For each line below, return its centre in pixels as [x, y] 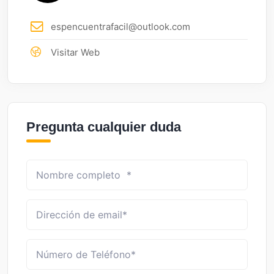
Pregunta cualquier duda [104, 127]
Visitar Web [75, 52]
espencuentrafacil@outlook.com [120, 26]
